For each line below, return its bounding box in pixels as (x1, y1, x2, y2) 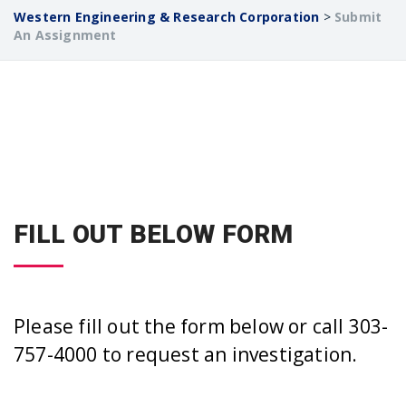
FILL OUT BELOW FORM (14, 219, 294, 250)
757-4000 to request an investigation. (14, 342, 358, 368)
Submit (334, 7, 382, 25)
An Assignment (14, 25, 117, 43)
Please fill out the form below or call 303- (14, 314, 389, 340)
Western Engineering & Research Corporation (14, 7, 320, 25)
